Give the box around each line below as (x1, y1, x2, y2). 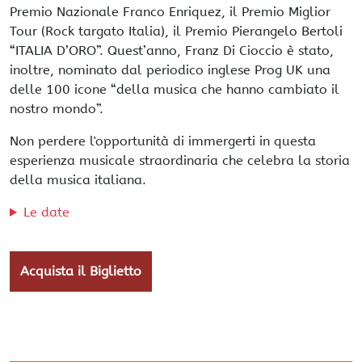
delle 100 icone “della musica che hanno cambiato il (10, 82, 339, 97)
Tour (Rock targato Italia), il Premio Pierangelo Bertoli (10, 23, 343, 39)
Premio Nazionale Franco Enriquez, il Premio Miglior (10, 4, 330, 19)
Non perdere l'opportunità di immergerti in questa (10, 133, 316, 149)
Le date (23, 204, 69, 220)
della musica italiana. (10, 172, 146, 187)
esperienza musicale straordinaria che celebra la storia (10, 153, 350, 168)
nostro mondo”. (10, 101, 103, 116)
